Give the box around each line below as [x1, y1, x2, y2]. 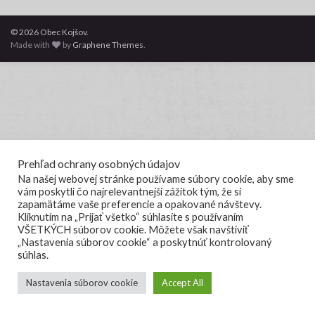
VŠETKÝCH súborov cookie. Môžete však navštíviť [18, 224, 249, 236]
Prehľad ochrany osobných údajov [18, 157, 180, 170]
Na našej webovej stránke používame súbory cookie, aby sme [18, 173, 294, 185]
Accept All [162, 277, 203, 288]
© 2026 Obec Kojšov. [11, 27, 89, 38]
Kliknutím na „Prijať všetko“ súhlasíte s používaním [18, 211, 243, 223]
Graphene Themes [72, 39, 144, 51]
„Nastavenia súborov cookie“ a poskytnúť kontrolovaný [18, 236, 272, 248]
